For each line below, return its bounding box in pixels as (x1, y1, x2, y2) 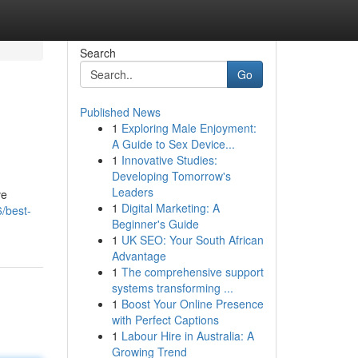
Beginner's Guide (111, 216, 199, 232)
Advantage (111, 248, 166, 264)
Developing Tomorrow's (111, 168, 231, 184)
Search (79, 45, 116, 61)
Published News (79, 104, 161, 120)
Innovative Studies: (121, 152, 217, 168)
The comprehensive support (121, 264, 264, 280)
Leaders (111, 184, 153, 200)
